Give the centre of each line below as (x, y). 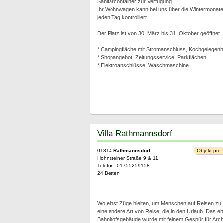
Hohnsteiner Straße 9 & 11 (127, 158)
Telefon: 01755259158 (123, 166)
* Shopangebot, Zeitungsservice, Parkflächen (151, 57)
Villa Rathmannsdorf (134, 133)
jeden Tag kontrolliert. (122, 17)
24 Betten (108, 173)
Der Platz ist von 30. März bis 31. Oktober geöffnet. (159, 33)
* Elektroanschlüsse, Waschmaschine (143, 65)
